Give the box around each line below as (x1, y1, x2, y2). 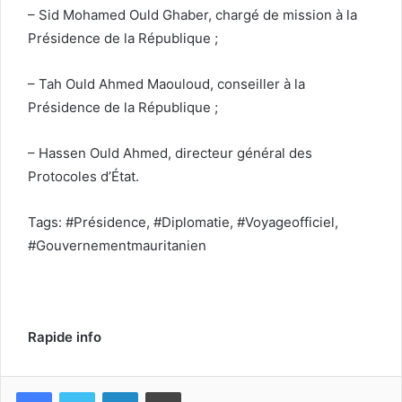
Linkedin (137, 384, 184, 399)
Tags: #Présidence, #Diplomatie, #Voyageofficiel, (28, 214, 338, 232)
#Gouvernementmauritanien (28, 237, 206, 255)
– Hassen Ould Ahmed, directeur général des (28, 144, 312, 162)
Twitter (94, 384, 134, 399)
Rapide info (28, 328, 101, 346)
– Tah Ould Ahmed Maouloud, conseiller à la (28, 75, 305, 93)
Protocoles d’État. (28, 168, 139, 186)
